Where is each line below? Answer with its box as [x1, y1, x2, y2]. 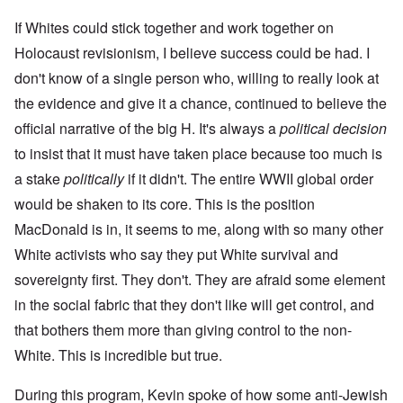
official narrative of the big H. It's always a [14, 118, 280, 139]
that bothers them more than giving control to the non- [14, 319, 352, 341]
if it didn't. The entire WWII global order [124, 168, 373, 190]
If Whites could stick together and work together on [14, 17, 334, 39]
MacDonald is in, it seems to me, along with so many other [14, 219, 383, 240]
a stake [14, 168, 64, 190]
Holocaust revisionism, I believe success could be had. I [14, 42, 370, 64]
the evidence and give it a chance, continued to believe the [14, 93, 387, 114]
